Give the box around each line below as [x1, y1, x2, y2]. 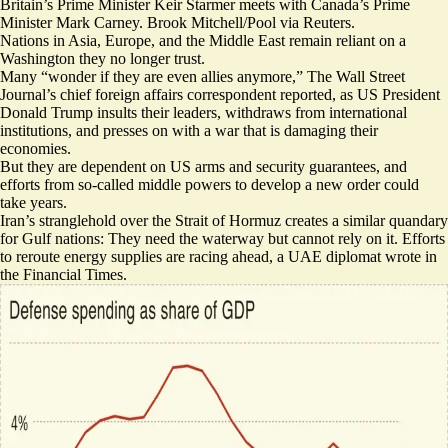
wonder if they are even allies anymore [48, 68, 292, 85]
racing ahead [189, 248, 269, 265]
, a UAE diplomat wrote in [269, 248, 437, 265]
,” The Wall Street [292, 68, 405, 85]
